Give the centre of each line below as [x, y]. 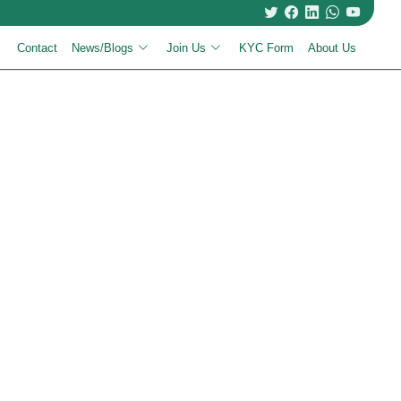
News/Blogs [102, 47]
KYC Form [266, 47]
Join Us [186, 47]
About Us [332, 47]
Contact [37, 47]
